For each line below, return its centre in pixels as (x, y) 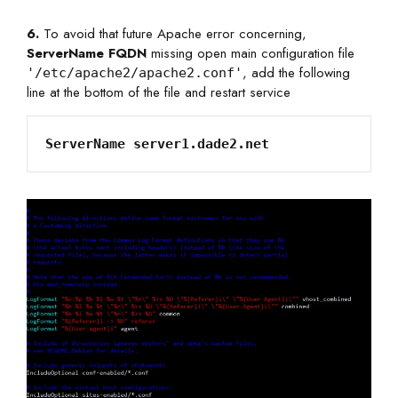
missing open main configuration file (251, 53)
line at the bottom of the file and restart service (159, 92)
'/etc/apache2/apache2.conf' (135, 72)
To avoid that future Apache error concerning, (173, 33)
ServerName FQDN (87, 53)
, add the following (296, 72)
